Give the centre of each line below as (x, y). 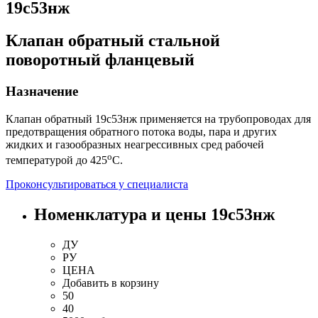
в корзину (134, 283)
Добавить (86, 283)
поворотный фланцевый (100, 59)
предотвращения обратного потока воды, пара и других (141, 131)
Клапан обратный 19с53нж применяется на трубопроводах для (158, 119)
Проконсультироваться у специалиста (97, 184)
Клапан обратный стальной (113, 40)
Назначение (42, 91)
